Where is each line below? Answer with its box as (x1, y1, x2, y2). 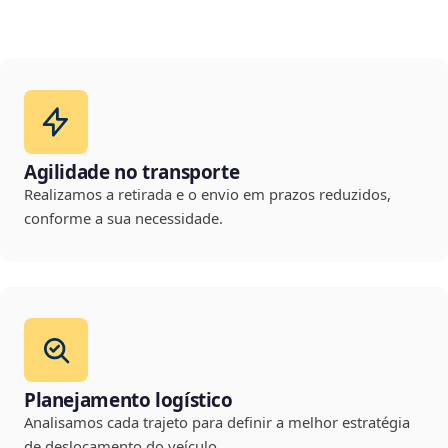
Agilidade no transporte (24, 159, 240, 186)
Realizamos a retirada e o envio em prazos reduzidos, (24, 184, 391, 205)
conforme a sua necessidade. (24, 208, 223, 229)
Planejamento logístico (24, 387, 233, 414)
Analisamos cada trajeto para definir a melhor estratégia (24, 412, 410, 433)
